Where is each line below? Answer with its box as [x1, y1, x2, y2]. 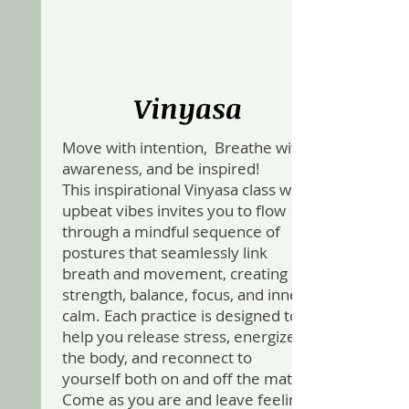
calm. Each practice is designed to [62, 305, 299, 326]
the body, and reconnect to [62, 347, 252, 368]
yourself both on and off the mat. [62, 368, 297, 389]
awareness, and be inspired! [62, 158, 264, 179]
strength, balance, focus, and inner [62, 284, 305, 305]
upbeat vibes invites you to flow [62, 200, 286, 221]
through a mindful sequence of [62, 221, 280, 242]
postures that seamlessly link [62, 242, 267, 263]
